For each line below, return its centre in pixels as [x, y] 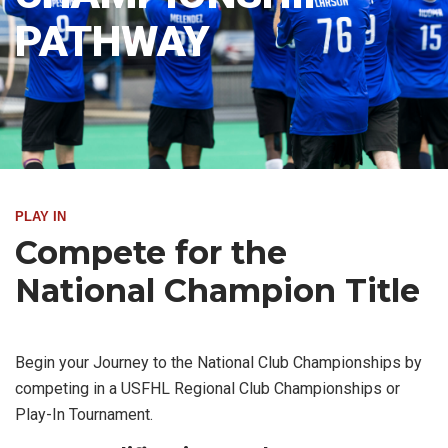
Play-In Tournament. [84, 414]
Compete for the [151, 252]
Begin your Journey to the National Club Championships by [218, 362]
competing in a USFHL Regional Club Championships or [207, 388]
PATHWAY [112, 40]
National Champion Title [217, 290]
